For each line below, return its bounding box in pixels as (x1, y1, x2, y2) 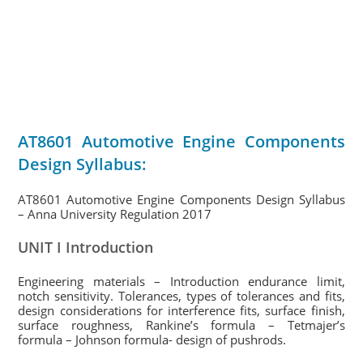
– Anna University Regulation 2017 (18, 206, 212, 222)
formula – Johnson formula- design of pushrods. (18, 331, 287, 348)
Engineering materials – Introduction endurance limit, (18, 273, 345, 289)
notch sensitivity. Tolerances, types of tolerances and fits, (18, 288, 345, 304)
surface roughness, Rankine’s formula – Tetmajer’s (18, 317, 345, 333)
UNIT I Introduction (18, 237, 154, 257)
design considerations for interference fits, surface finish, (18, 302, 345, 318)
